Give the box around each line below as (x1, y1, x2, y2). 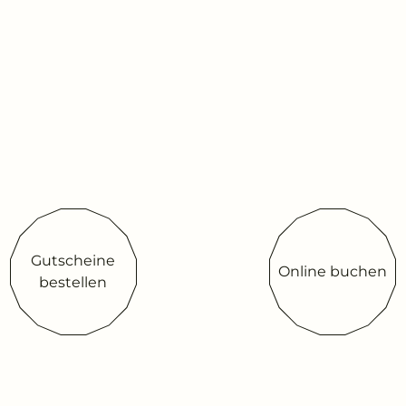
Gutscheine (31, 252, 116, 270)
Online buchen (278, 263, 388, 281)
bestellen (39, 274, 108, 292)
